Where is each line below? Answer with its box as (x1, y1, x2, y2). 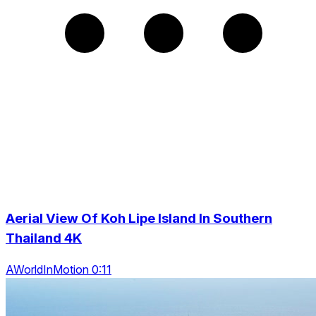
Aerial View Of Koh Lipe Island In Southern (6, 209, 272, 226)
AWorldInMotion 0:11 (6, 262, 111, 277)
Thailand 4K (6, 229, 82, 246)
